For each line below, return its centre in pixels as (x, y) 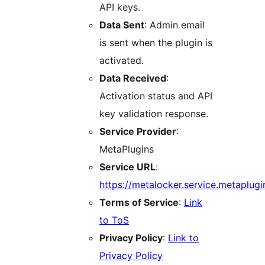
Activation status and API (156, 96)
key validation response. (154, 113)
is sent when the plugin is (156, 42)
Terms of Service (139, 202)
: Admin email (174, 25)
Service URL (127, 167)
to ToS (114, 220)
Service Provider (138, 131)
